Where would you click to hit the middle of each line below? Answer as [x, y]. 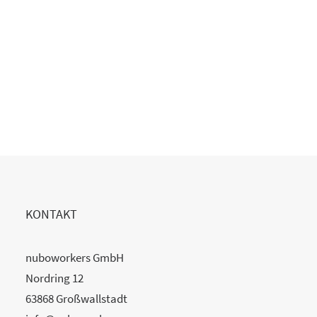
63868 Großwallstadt [76, 299]
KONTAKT [51, 214]
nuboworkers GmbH [75, 258]
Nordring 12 [54, 278]
